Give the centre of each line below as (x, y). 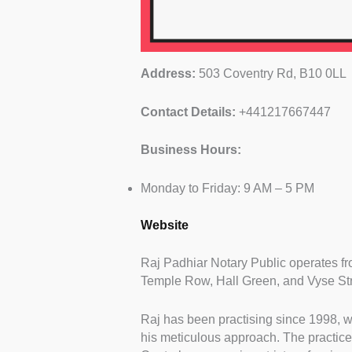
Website (164, 225)
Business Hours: (192, 150)
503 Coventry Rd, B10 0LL (272, 74)
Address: (169, 74)
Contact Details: (189, 112)
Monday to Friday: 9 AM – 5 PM (227, 188)
